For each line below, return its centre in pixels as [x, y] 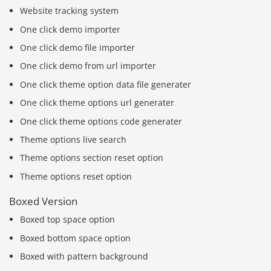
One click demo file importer [78, 48]
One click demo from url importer [88, 66]
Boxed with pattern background [84, 256]
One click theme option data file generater [106, 84]
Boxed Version [43, 201]
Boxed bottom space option [76, 238]
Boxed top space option [68, 220]
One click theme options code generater [101, 121]
